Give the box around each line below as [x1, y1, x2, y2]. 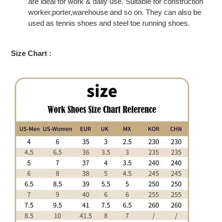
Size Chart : [11, 49, 52, 57]
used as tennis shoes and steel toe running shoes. [28, 19, 190, 28]
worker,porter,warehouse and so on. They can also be [28, 8, 201, 17]
